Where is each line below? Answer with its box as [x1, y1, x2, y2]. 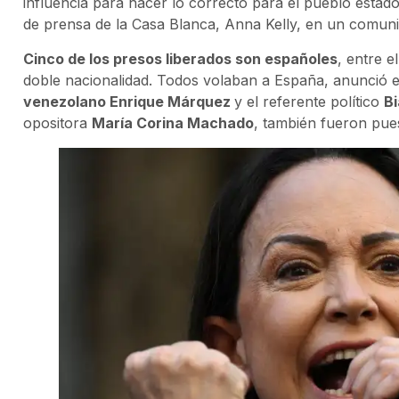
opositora [23, 113, 92, 132]
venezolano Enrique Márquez [23, 92, 234, 110]
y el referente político [234, 92, 384, 110]
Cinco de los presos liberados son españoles [23, 49, 338, 68]
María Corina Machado [92, 113, 254, 132]
